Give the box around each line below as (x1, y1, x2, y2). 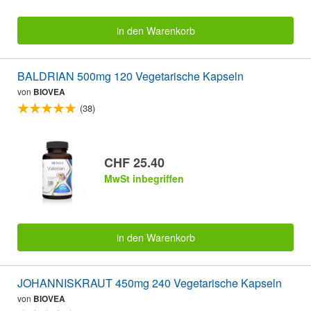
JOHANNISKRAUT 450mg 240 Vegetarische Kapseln (17, 275, 282, 292)
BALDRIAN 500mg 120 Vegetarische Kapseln (17, 68, 244, 85)
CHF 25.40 (104, 153, 165, 172)
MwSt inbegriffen (104, 171, 184, 186)
